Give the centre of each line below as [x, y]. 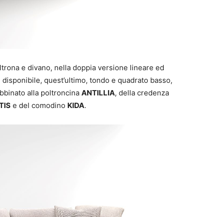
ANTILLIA [98, 93]
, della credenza [142, 93]
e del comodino [39, 105]
